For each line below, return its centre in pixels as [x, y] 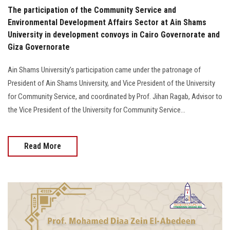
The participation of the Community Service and [92, 10]
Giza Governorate [39, 47]
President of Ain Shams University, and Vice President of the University [111, 83]
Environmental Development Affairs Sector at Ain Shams [107, 23]
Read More [43, 146]
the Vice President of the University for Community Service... [97, 110]
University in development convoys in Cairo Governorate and [114, 35]
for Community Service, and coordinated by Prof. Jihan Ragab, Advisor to [115, 97]
